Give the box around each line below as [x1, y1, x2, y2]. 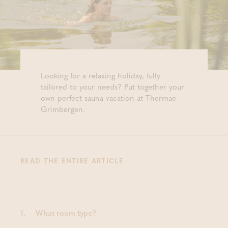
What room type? [36, 207, 96, 218]
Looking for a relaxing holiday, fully [41, 70, 160, 81]
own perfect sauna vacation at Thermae [41, 92, 176, 103]
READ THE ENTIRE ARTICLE [20, 156, 124, 165]
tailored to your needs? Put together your [41, 81, 184, 92]
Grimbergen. [41, 103, 85, 115]
